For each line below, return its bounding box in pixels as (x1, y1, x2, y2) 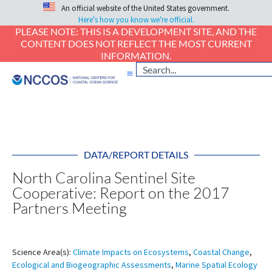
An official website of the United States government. (61, 3, 229, 14)
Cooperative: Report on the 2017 (12, 183, 229, 203)
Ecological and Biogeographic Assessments (12, 259, 171, 271)
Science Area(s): (12, 246, 71, 258)
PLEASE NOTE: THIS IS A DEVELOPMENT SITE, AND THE (15, 25, 257, 38)
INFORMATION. (101, 50, 171, 62)
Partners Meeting (12, 199, 127, 218)
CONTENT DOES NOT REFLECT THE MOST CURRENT (20, 38, 252, 50)
